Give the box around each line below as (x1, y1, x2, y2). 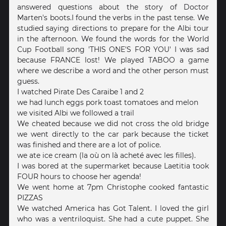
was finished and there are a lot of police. (17, 140, 161, 149)
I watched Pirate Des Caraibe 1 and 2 (17, 87, 144, 96)
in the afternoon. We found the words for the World (17, 34, 209, 43)
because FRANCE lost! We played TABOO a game (17, 55, 209, 65)
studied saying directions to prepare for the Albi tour (17, 23, 209, 33)
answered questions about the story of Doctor (17, 2, 209, 12)
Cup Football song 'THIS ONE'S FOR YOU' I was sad (17, 44, 209, 54)
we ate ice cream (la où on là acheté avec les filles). (17, 150, 196, 160)
